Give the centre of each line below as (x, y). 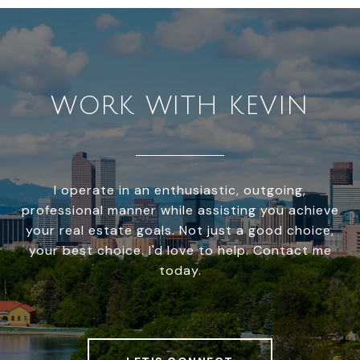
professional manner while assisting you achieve (180, 211)
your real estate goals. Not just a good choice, (180, 231)
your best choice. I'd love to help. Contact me (180, 251)
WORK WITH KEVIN (180, 106)
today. (180, 271)
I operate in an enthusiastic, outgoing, (180, 190)
